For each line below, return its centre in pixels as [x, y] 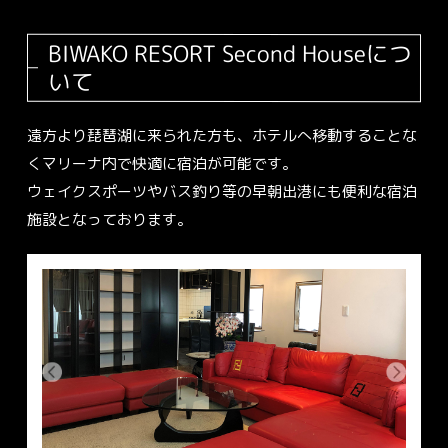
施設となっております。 [109, 219]
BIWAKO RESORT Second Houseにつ [229, 53]
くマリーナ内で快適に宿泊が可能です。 [161, 163]
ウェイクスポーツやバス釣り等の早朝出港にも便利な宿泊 [221, 191]
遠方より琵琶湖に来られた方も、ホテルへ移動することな [221, 135]
